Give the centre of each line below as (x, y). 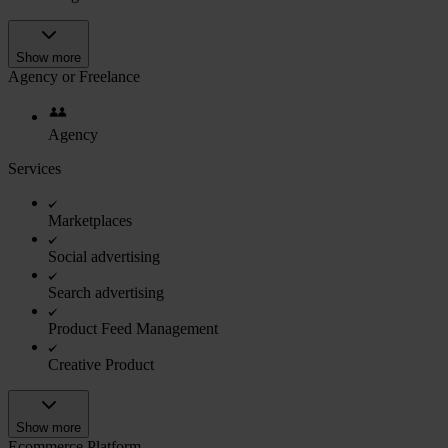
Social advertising (104, 256)
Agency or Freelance (74, 76)
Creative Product (101, 364)
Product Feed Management (133, 328)
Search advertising (106, 292)
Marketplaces (90, 220)
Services (34, 168)
